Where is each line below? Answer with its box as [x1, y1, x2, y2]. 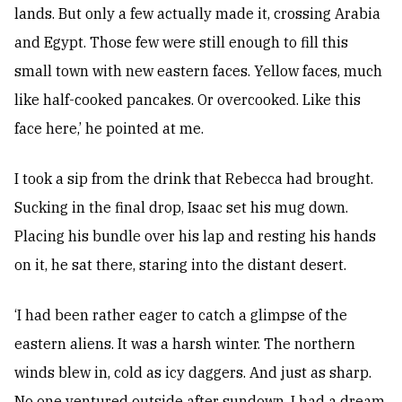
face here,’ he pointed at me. [14, 119, 204, 138]
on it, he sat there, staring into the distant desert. [14, 256, 346, 275]
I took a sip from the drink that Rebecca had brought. [14, 170, 373, 188]
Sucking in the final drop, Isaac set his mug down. [14, 198, 348, 217]
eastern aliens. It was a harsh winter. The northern [14, 335, 355, 354]
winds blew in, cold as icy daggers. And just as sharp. [14, 363, 371, 382]
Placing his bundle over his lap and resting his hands [14, 227, 376, 246]
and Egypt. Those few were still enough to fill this [14, 33, 348, 52]
